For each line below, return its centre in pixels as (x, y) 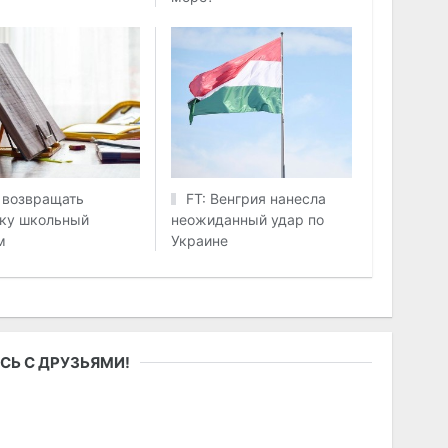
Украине (199, 241)
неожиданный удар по (247, 220)
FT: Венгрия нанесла (255, 199)
